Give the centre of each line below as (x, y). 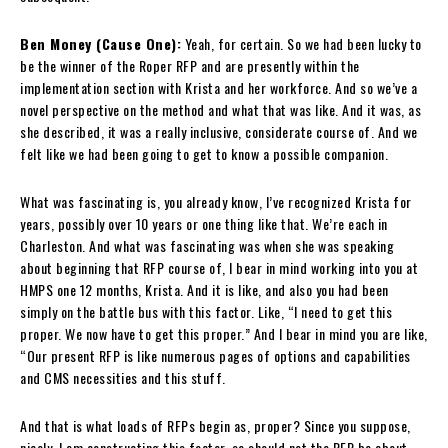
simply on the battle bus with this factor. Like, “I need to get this (206, 311)
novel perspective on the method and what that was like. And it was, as (220, 109)
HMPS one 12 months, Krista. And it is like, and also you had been (204, 289)
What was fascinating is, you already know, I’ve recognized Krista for (216, 201)
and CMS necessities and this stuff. (123, 377)
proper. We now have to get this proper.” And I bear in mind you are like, (224, 333)
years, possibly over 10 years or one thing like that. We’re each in (204, 223)
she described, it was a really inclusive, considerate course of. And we (219, 131)
